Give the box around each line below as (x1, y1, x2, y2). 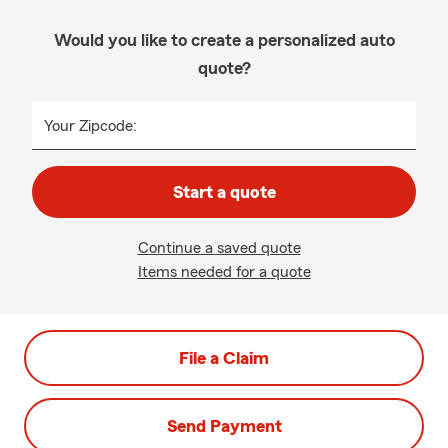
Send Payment (166, 417, 282, 435)
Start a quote (172, 183, 276, 201)
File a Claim (179, 349, 269, 367)
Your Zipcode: (44, 118, 137, 134)
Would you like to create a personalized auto (53, 31, 395, 49)
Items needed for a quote (137, 264, 311, 280)
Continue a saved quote (137, 240, 301, 256)
